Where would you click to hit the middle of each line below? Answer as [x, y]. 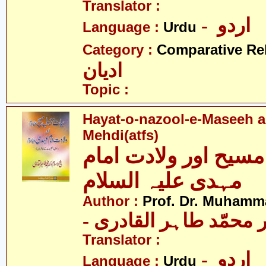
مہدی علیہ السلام [162, 181]
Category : [120, 50]
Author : [113, 201]
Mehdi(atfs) [121, 135]
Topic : [106, 90]
